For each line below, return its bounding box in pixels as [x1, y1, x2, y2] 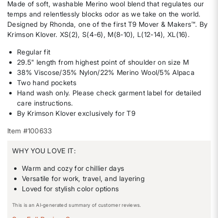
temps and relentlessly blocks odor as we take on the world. [7, 10, 201, 18]
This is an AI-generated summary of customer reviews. [12, 202, 142, 208]
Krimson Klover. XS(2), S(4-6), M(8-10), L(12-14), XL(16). [7, 30, 190, 39]
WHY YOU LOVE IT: [12, 146, 76, 155]
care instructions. [17, 99, 73, 108]
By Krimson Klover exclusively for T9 [17, 109, 135, 118]
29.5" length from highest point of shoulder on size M [17, 58, 189, 67]
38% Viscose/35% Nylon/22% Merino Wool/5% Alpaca [17, 68, 195, 77]
